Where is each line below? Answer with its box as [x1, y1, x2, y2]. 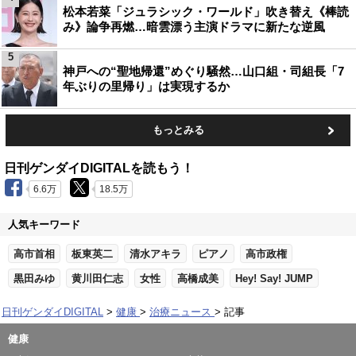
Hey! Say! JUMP [235, 273, 313, 284]
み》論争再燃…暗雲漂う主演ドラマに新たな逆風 [63, 20, 325, 33]
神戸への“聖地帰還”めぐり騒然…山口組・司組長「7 [63, 64, 344, 78]
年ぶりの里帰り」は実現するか [63, 79, 230, 93]
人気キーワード [8, 219, 80, 230]
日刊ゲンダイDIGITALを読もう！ [4, 161, 194, 175]
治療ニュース [149, 306, 211, 318]
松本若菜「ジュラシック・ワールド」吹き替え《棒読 [63, 5, 349, 18]
